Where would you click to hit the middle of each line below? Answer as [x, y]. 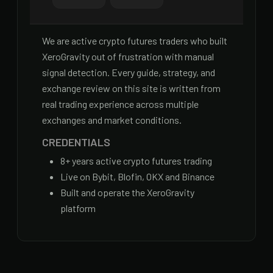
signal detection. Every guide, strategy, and [129, 73]
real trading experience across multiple [120, 104]
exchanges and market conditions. [112, 120]
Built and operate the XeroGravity [127, 193]
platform [78, 208]
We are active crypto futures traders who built [135, 41]
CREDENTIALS [76, 142]
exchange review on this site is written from [131, 88]
